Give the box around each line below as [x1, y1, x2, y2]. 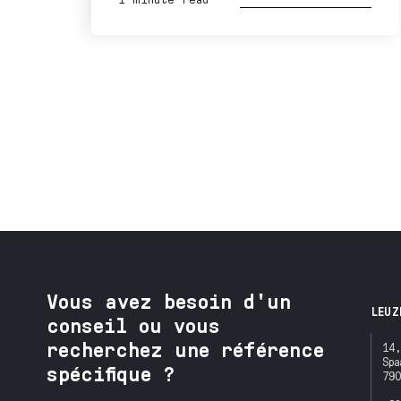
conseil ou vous [46, 311, 220, 338]
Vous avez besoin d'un [46, 287, 291, 314]
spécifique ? [46, 360, 175, 387]
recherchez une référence [46, 336, 324, 363]
